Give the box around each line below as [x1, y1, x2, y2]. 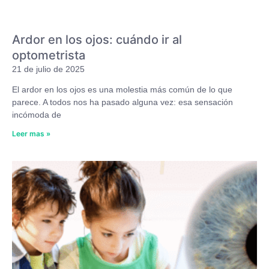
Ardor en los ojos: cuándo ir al [12, 32, 182, 47]
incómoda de [12, 109, 61, 119]
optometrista [12, 47, 85, 62]
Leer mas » [12, 128, 50, 138]
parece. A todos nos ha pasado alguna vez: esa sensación [12, 97, 233, 107]
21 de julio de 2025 [12, 64, 85, 74]
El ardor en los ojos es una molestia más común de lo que [12, 84, 232, 94]
